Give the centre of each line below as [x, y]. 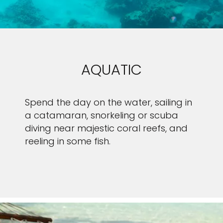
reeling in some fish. [68, 141]
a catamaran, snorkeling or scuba [102, 115]
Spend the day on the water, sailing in [109, 102]
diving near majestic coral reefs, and [106, 128]
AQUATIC [111, 70]
